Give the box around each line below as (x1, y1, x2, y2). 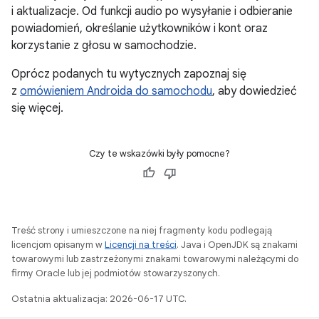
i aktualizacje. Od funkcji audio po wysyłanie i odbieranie (11, 4, 293, 19)
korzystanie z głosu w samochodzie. (11, 38, 197, 53)
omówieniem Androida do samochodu (20, 84, 212, 98)
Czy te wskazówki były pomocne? (89, 147, 230, 159)
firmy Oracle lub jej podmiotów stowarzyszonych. (11, 267, 220, 279)
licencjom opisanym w (11, 239, 105, 251)
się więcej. (11, 101, 63, 115)
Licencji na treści (105, 239, 177, 251)
